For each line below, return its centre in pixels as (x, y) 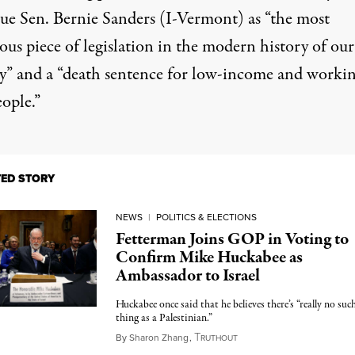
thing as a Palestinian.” (164, 318)
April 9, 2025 (269, 337)
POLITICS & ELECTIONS (206, 217)
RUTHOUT (219, 338)
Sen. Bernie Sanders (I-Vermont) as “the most (172, 19)
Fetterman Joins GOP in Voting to (232, 239)
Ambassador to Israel (187, 276)
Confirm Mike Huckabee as (209, 258)
